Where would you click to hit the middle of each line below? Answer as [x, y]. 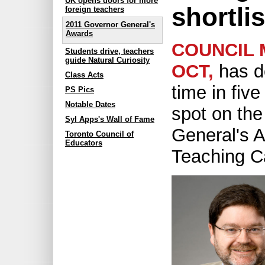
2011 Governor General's [110, 25]
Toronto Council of [99, 134]
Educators [84, 143]
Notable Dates [90, 104]
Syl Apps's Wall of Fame [110, 119]
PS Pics [80, 89]
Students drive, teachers [109, 51]
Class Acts [84, 75]
